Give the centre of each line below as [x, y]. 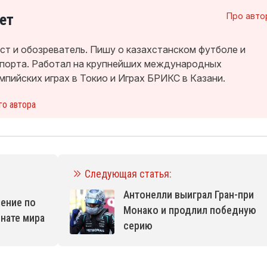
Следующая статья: [128, 173]
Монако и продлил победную [190, 210]
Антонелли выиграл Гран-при [189, 194]
